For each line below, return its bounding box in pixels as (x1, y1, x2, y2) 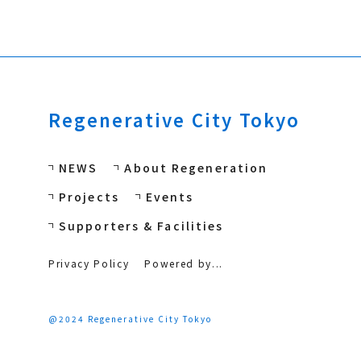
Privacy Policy (48, 256, 130, 271)
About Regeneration (124, 160, 268, 176)
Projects (59, 189, 119, 205)
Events (145, 189, 194, 205)
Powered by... (144, 256, 224, 271)
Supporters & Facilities (59, 218, 224, 234)
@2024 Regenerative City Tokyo (48, 313, 212, 326)
